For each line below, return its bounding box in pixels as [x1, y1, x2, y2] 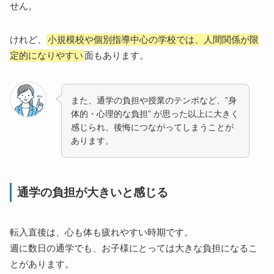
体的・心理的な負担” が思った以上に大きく [71, 109, 240, 119]
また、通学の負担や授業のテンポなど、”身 [71, 95, 237, 105]
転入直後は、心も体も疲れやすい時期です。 [10, 227, 194, 237]
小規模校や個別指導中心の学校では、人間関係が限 [48, 35, 259, 45]
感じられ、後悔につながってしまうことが [71, 122, 234, 132]
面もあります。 [84, 51, 149, 61]
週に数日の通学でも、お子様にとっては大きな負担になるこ [10, 243, 258, 253]
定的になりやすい [10, 51, 84, 61]
